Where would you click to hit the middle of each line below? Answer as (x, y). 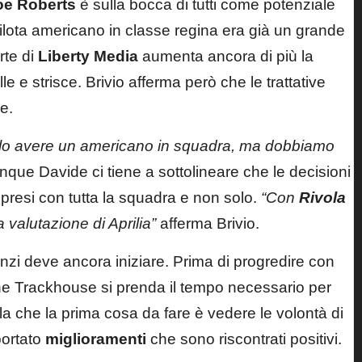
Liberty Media (88, 56)
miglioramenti (96, 339)
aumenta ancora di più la (226, 56)
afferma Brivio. (210, 223)
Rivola (322, 197)
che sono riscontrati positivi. (244, 339)
